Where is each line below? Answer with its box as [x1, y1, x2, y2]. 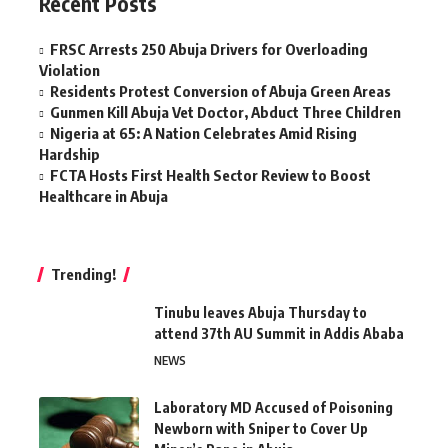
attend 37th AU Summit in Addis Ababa [154, 325, 404, 343]
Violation [39, 61, 100, 80]
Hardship [39, 145, 100, 164]
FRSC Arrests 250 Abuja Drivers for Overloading [50, 40, 368, 59]
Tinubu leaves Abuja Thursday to [154, 304, 367, 322]
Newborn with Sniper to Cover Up [154, 420, 368, 438]
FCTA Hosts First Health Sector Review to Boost [50, 166, 371, 185]
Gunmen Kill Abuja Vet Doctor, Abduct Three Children [50, 103, 401, 122]
